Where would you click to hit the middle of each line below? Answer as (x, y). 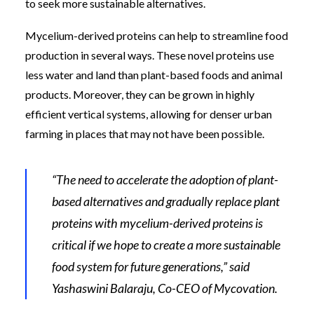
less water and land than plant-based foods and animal (154, 74)
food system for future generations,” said (151, 266)
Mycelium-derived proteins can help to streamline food (157, 35)
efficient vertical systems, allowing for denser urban (149, 114)
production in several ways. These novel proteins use (150, 55)
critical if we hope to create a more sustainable (166, 244)
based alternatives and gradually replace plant (166, 201)
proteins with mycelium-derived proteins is (157, 223)
